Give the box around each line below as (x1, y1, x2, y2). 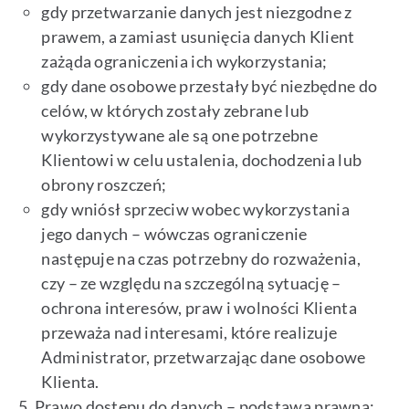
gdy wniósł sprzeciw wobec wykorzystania (41, 199, 351, 220)
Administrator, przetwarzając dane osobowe (41, 347, 366, 368)
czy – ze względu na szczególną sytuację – (41, 273, 341, 294)
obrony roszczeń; (41, 174, 167, 195)
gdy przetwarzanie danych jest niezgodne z (41, 2, 352, 23)
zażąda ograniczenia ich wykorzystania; (41, 51, 328, 72)
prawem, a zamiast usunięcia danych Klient (41, 26, 355, 47)
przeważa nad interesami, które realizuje (41, 322, 338, 343)
